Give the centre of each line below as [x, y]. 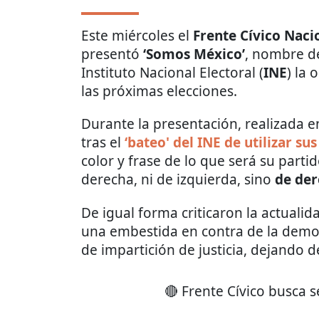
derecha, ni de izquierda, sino [178, 179]
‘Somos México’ [194, 54]
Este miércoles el [137, 35]
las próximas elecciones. [159, 91]
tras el [101, 142]
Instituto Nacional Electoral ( [172, 72]
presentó [112, 54]
